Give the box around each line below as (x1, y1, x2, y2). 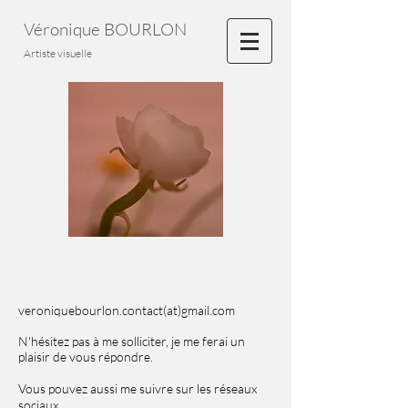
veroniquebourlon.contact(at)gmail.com (18, 302, 235, 318)
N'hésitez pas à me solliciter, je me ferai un (18, 333, 245, 349)
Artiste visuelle (24, 46, 92, 60)
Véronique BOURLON (24, 18, 190, 40)
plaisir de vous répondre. (18, 349, 156, 364)
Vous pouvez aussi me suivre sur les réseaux (18, 381, 257, 396)
